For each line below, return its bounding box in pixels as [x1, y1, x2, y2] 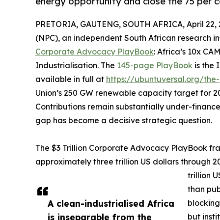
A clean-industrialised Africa [48, 198, 174, 209]
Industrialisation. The [35, 60, 117, 71]
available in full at [35, 74, 106, 84]
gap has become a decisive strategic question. [35, 115, 212, 126]
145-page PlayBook [117, 60, 192, 71]
